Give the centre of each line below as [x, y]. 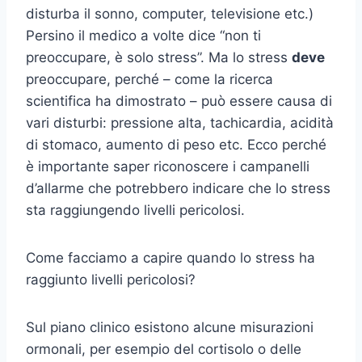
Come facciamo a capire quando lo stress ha [170, 258]
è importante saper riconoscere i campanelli [168, 167]
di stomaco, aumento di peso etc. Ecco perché [176, 145]
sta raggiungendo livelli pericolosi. [135, 210]
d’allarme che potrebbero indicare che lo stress [178, 189]
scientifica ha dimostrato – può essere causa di [179, 101]
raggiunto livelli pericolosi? [111, 280]
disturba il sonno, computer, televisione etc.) [170, 14]
